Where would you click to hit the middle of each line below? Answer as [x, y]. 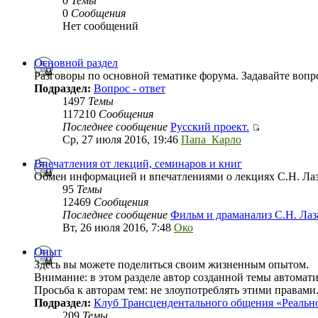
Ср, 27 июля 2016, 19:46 [122, 140]
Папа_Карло [211, 140]
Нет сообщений [100, 26]
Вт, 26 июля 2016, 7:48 [118, 228]
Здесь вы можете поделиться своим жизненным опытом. [171, 265]
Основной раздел [76, 63]
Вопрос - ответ [130, 89]
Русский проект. [210, 127]
